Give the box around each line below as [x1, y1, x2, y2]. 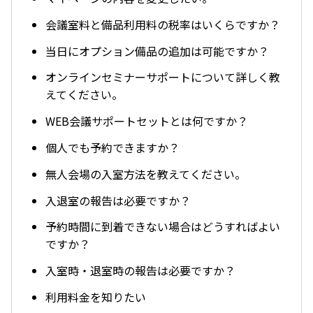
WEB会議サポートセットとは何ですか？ [45, 112, 248, 130]
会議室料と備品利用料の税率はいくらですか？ [45, 15, 280, 33]
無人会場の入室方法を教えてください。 [45, 165, 246, 182]
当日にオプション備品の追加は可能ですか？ [45, 42, 269, 59]
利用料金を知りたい [45, 288, 146, 305]
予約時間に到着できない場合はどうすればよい [45, 218, 280, 235]
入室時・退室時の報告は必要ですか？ [45, 262, 235, 279]
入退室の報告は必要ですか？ [45, 191, 191, 209]
